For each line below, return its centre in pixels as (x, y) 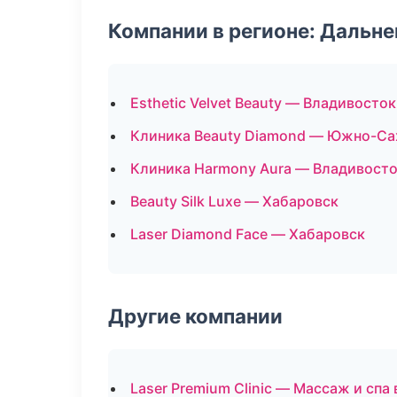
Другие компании (195, 316)
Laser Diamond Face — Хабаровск (248, 234)
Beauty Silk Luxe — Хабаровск (234, 201)
